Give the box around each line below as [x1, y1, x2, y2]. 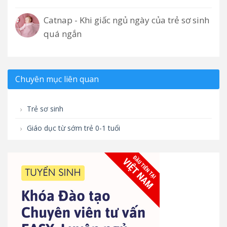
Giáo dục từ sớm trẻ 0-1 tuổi [25, 123, 120, 133]
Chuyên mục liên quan [15, 73, 99, 85]
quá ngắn [44, 28, 82, 40]
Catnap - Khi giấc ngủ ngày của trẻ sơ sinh [44, 14, 209, 26]
